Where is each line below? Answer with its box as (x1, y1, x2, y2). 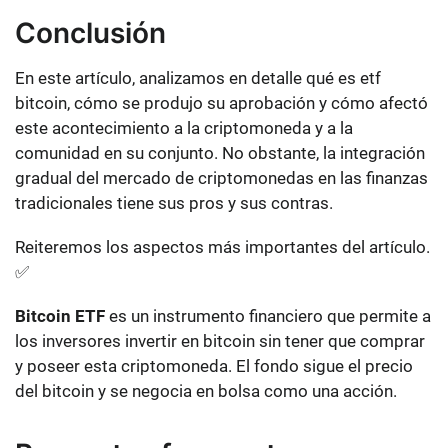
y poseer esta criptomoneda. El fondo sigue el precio (15, 356, 413, 377)
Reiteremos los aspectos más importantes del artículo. (15, 237, 430, 258)
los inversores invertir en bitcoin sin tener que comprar (15, 331, 425, 352)
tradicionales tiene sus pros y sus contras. (15, 193, 333, 214)
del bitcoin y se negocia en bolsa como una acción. (15, 381, 397, 402)
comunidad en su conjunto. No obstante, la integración (15, 143, 425, 164)
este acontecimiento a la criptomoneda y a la (15, 118, 353, 139)
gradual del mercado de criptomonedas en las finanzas (15, 168, 428, 189)
